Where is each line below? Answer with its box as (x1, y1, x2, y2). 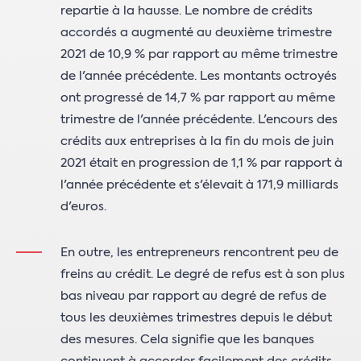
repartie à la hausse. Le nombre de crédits (60, 5, 313, 17)
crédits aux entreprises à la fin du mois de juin (60, 135, 334, 147)
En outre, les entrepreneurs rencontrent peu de (60, 247, 338, 259)
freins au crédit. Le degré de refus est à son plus (60, 268, 345, 280)
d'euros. (60, 201, 106, 213)
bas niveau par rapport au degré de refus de (60, 290, 326, 302)
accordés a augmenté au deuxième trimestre (60, 27, 332, 39)
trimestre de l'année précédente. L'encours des (60, 114, 338, 126)
